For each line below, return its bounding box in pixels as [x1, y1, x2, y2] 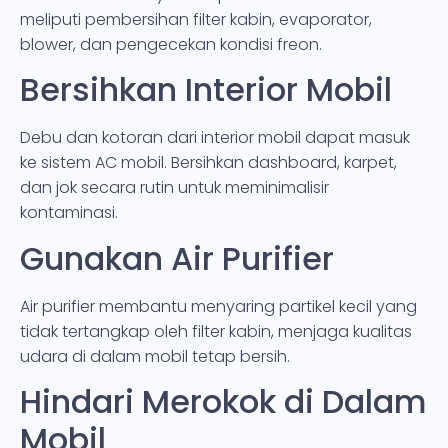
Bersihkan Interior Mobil [20, 67, 392, 113]
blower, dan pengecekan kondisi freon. [20, 32, 322, 56]
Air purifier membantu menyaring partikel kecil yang [20, 294, 417, 318]
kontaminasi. [20, 201, 118, 225]
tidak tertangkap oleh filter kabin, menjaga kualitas [20, 319, 412, 343]
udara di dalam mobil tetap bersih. [20, 344, 290, 368]
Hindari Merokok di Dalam [20, 379, 427, 425]
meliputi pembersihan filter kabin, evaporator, [20, 7, 372, 31]
